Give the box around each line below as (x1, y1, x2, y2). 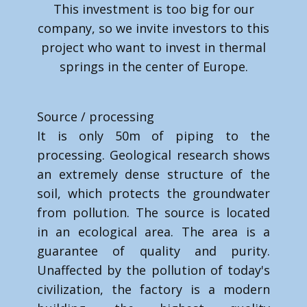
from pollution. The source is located (37, 204, 270, 221)
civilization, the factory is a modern (37, 281, 270, 297)
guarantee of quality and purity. (37, 243, 270, 259)
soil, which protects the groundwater (37, 185, 270, 201)
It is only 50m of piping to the (37, 127, 270, 144)
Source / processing (37, 108, 154, 125)
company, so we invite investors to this (38, 20, 269, 36)
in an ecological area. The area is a (37, 223, 270, 240)
